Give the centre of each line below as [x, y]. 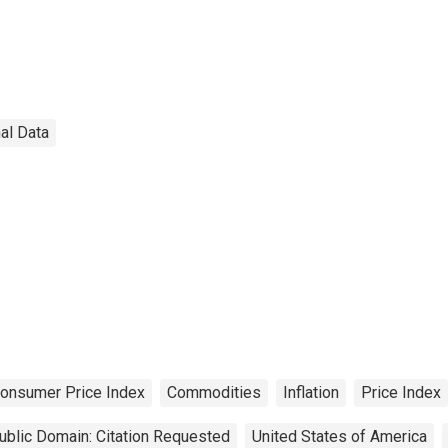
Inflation [311, 392]
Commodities [214, 392]
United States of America [339, 436]
